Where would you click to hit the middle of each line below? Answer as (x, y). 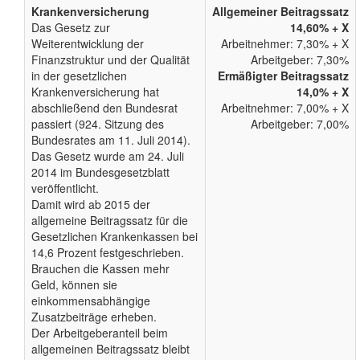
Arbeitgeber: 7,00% (300, 124)
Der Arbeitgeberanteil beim (100, 333)
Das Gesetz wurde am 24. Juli (108, 156)
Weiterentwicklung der (88, 44)
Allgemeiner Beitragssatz (280, 12)
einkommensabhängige (91, 301)
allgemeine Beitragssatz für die (110, 221)
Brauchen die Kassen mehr (100, 269)
